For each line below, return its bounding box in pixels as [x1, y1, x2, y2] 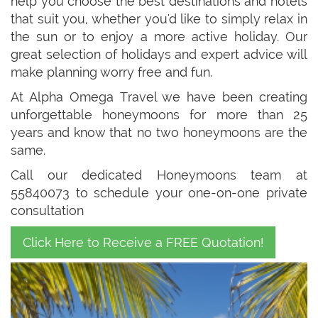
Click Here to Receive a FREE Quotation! [23, 234, 263, 250]
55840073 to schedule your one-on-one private [11, 185, 307, 200]
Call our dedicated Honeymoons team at [11, 167, 307, 182]
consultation [11, 202, 84, 218]
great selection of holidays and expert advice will [11, 46, 307, 62]
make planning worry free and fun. [11, 64, 212, 79]
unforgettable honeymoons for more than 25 [11, 106, 307, 122]
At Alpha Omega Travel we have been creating [11, 89, 307, 104]
